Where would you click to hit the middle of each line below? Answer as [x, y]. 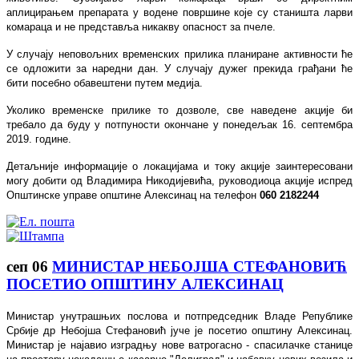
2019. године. [39, 139]
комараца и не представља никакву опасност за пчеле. [141, 26]
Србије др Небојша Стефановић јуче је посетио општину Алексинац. [179, 330]
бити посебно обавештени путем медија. [105, 83]
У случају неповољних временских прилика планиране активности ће [179, 54]
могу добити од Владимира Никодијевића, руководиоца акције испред [179, 180]
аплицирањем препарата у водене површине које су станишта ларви [179, 12]
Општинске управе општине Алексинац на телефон [133, 195]
